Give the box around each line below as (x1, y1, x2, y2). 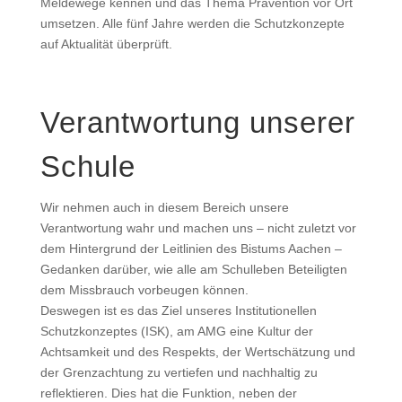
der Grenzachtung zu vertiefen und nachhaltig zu (39, 365, 318, 380)
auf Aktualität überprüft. (39, 37, 172, 51)
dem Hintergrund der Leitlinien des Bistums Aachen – (39, 241, 342, 256)
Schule (39, 150, 135, 183)
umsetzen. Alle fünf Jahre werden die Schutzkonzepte (39, 16, 345, 31)
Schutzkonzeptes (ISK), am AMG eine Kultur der (39, 324, 313, 338)
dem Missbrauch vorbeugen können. (39, 283, 249, 297)
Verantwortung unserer (39, 106, 355, 139)
